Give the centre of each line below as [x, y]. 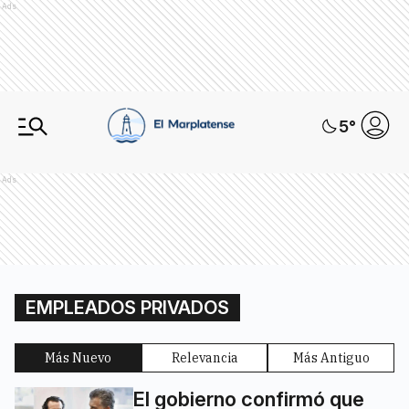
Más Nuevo [78, 358]
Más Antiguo [331, 358]
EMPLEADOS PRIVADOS [127, 308]
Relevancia [204, 358]
